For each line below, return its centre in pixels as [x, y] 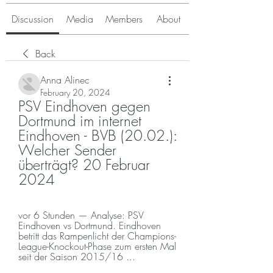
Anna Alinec [65, 80]
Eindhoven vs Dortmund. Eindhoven [90, 225]
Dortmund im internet [80, 121]
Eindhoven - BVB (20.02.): [97, 135]
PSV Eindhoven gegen [84, 106]
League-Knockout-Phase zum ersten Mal [97, 246]
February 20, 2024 [75, 92]
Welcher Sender [67, 150]
